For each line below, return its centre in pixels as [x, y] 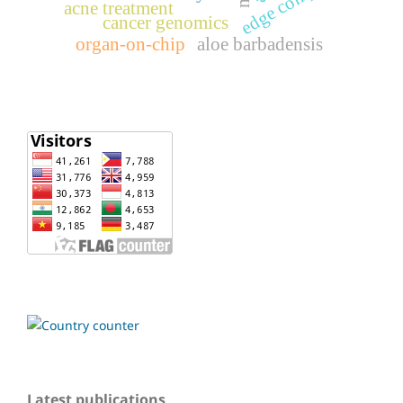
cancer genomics [165, 22]
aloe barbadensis [260, 44]
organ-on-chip [131, 44]
